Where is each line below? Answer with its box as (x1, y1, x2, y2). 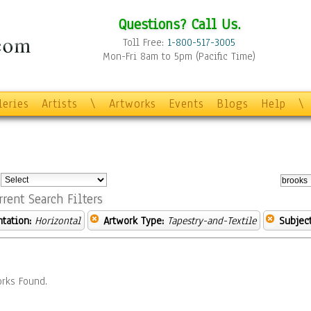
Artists (42, 96, 78, 112)
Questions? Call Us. (117, 14, 241, 34)
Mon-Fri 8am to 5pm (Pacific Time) (103, 49, 255, 63)
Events (169, 96, 204, 112)
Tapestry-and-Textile (167, 214, 256, 228)
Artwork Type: (103, 214, 164, 228)
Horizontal (35, 214, 81, 228)
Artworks (109, 96, 156, 112)
